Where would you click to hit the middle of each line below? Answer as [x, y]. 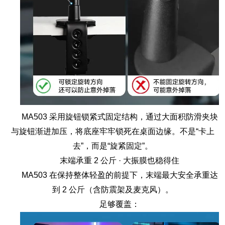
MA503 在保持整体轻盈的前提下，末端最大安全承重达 [120, 175]
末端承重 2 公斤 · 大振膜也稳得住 [120, 160]
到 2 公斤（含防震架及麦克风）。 [113, 189]
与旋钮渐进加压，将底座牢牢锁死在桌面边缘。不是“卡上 [113, 131]
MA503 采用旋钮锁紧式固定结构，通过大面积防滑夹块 [120, 117]
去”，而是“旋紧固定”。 [113, 146]
